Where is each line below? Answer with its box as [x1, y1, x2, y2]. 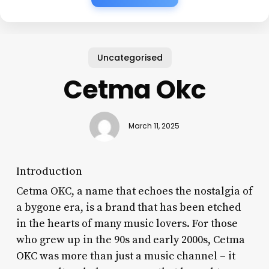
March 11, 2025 [128, 121, 180, 131]
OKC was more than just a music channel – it [16, 249, 235, 263]
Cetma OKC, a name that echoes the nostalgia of [16, 184, 253, 198]
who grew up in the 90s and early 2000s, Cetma [16, 232, 245, 247]
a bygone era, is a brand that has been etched [16, 200, 241, 214]
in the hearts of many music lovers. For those [16, 216, 238, 231]
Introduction [16, 163, 82, 178]
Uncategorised [97, 51, 163, 64]
